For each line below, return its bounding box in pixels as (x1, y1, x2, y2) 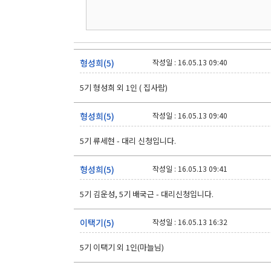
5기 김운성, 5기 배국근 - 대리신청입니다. (80, 188, 214, 200)
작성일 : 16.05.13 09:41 (152, 163, 227, 174)
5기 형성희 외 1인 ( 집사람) (80, 82, 168, 93)
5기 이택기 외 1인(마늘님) (80, 241, 164, 253)
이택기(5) (80, 217, 114, 229)
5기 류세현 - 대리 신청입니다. (80, 135, 176, 146)
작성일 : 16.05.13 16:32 (152, 217, 227, 227)
